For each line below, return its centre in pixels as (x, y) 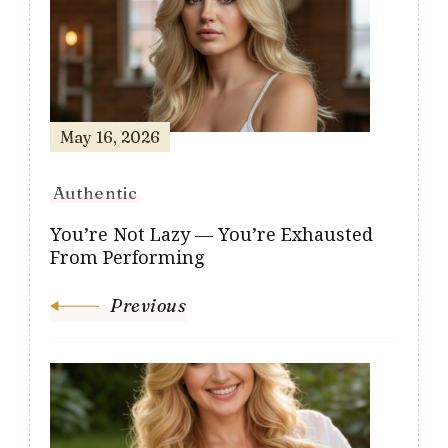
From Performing (127, 256)
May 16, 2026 (110, 136)
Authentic (95, 192)
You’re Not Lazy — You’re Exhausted (211, 233)
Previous (148, 305)
